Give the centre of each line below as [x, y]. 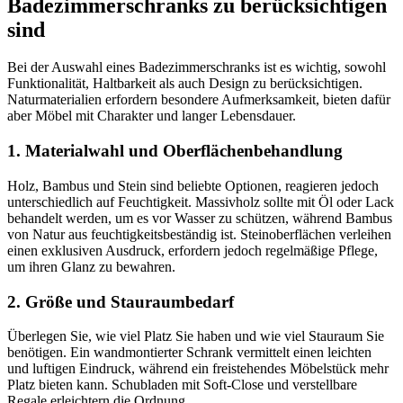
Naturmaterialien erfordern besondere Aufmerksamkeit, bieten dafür [199, 100]
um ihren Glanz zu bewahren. [91, 266]
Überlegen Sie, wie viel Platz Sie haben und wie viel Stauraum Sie [196, 336]
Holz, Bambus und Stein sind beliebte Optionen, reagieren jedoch [193, 185]
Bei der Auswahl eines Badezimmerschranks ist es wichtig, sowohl [197, 67]
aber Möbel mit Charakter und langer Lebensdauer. [152, 116]
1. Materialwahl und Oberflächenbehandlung [175, 151]
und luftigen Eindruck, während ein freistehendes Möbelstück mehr [198, 369]
